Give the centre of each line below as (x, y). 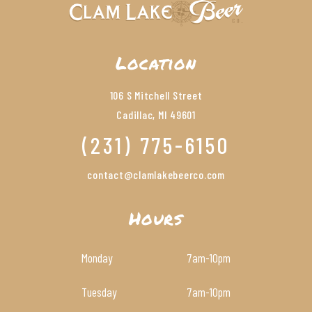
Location (156, 63)
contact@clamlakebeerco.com (156, 175)
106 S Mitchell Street (156, 95)
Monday (97, 258)
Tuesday (99, 292)
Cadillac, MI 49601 (156, 115)
